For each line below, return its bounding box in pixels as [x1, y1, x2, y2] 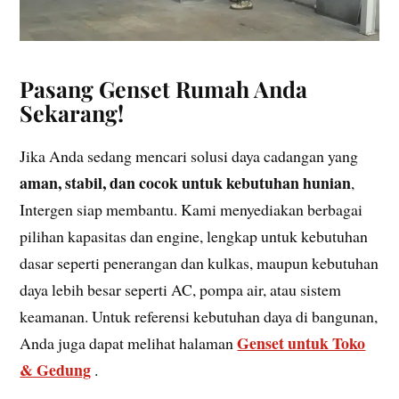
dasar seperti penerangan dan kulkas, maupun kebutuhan [20, 252, 379, 274]
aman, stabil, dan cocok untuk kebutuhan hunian [20, 171, 352, 195]
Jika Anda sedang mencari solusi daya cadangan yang [20, 145, 359, 167]
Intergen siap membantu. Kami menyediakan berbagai [20, 199, 363, 221]
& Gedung [20, 358, 92, 382]
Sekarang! [20, 98, 125, 128]
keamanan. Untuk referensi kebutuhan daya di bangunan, [20, 305, 379, 328]
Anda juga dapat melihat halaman [20, 332, 238, 354]
